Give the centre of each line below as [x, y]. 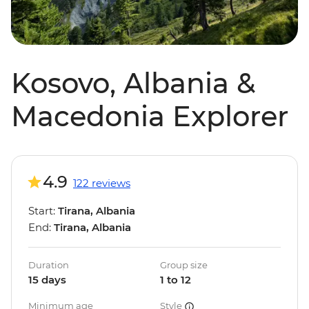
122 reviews [102, 183]
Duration [49, 265]
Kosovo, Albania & [133, 83]
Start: [43, 211]
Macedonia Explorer [150, 117]
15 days [47, 280]
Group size [184, 265]
